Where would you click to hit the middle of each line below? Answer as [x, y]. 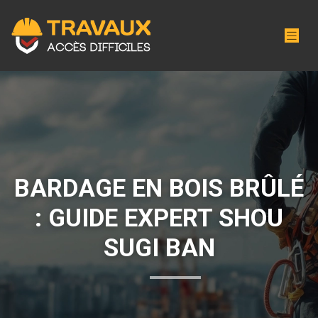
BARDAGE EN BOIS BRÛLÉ [159, 188]
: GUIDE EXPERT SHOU [159, 218]
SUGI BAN [159, 248]
